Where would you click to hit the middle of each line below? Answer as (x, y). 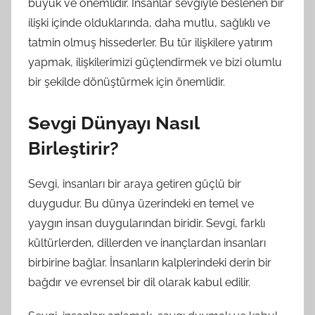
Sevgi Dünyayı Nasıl (114, 123)
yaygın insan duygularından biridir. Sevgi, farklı (147, 224)
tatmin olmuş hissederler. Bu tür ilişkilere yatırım (150, 42)
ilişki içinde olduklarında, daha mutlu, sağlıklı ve (149, 22)
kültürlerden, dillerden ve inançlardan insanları (147, 243)
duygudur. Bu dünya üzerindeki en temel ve (141, 204)
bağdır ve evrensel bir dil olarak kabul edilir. (139, 283)
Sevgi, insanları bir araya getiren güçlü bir (135, 184)
